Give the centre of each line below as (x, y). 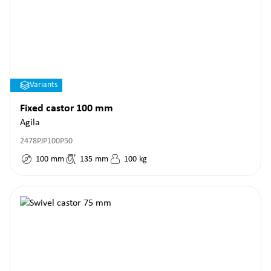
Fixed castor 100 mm (67, 109)
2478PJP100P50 (46, 141)
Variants (44, 85)
